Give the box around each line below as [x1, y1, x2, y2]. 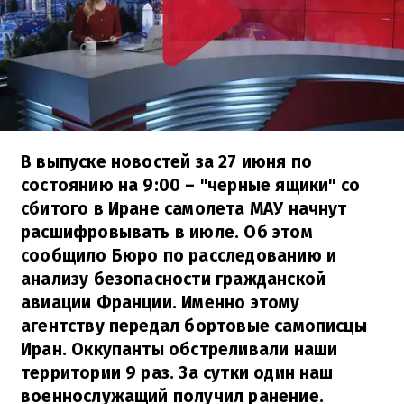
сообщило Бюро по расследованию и [21, 244, 337, 266]
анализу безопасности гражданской [21, 268, 326, 289]
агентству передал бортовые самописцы [21, 315, 367, 336]
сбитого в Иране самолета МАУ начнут [21, 197, 347, 219]
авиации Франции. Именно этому [21, 291, 300, 313]
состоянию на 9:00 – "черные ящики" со [21, 174, 361, 196]
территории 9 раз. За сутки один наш [21, 362, 334, 383]
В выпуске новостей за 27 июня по [21, 151, 313, 172]
